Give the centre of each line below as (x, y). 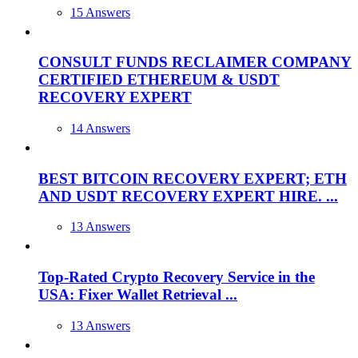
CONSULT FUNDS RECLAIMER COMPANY (195, 62)
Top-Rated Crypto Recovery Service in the (177, 277)
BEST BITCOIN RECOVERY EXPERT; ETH (193, 178)
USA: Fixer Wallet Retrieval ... (138, 295)
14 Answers (100, 129)
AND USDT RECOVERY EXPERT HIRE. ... (188, 196)
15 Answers (100, 12)
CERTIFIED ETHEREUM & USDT (159, 80)
